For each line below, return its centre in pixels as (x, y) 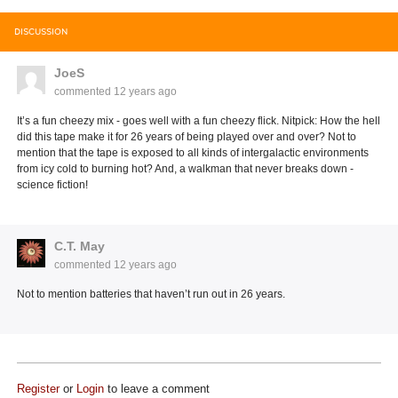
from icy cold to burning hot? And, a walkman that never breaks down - (186, 169)
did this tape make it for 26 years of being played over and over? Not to (187, 137)
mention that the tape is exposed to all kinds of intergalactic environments (193, 153)
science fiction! (53, 185)
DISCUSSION (41, 32)
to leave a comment (157, 389)
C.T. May (80, 247)
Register (39, 389)
